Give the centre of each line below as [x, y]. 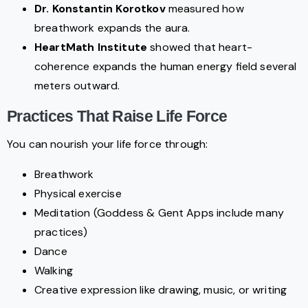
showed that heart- [200, 47]
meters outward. [77, 85]
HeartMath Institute [91, 47]
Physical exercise [78, 193]
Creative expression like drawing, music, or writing [161, 289]
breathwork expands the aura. [112, 27]
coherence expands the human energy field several [166, 66]
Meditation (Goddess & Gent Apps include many [159, 212]
